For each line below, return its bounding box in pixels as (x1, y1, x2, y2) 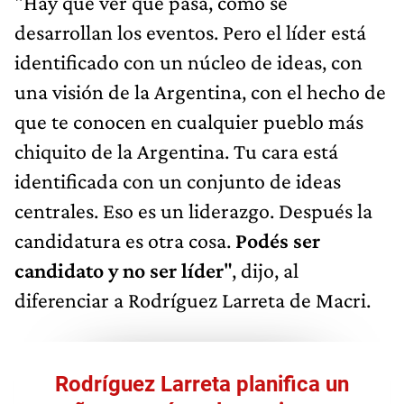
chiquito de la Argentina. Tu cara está (14, 139, 338, 164)
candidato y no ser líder (14, 258, 224, 283)
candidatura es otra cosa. (14, 228, 235, 253)
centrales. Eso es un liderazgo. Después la (14, 198, 372, 224)
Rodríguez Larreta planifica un (55, 372, 349, 398)
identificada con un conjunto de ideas (14, 169, 341, 194)
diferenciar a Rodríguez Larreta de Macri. (14, 288, 371, 313)
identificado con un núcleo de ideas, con (14, 50, 363, 75)
